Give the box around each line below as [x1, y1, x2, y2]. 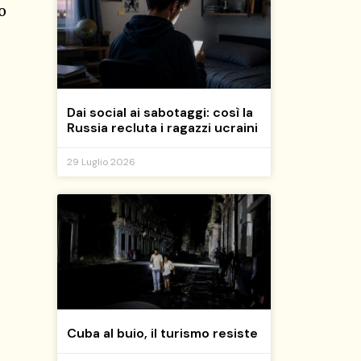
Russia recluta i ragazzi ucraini [67, 118, 258, 136]
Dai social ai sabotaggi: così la [67, 103, 253, 121]
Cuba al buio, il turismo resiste [67, 325, 258, 342]
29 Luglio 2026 [67, 155, 135, 168]
